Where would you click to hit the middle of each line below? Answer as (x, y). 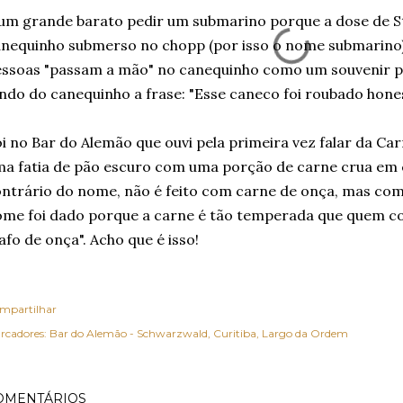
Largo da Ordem (305, 333)
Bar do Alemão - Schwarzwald (129, 333)
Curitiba (235, 333)
